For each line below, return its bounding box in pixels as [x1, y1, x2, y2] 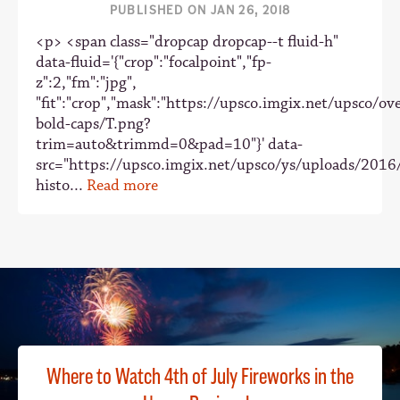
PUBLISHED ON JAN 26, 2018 [109, 3, 291, 18]
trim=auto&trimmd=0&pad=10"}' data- [36, 135, 303, 154]
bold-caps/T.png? [36, 114, 151, 134]
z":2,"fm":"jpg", [36, 73, 137, 93]
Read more [87, 176, 158, 196]
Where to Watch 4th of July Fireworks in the [46, 362, 354, 392]
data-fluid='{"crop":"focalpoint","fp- [36, 53, 271, 72]
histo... [36, 176, 87, 196]
